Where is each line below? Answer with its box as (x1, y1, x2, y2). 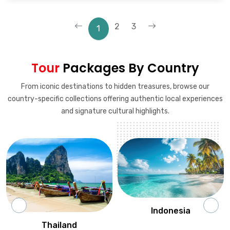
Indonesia (151, 206, 190, 216)
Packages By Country (59, 60, 199, 77)
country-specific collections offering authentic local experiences (7, 94, 223, 104)
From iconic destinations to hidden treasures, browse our (21, 82, 209, 91)
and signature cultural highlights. (61, 107, 169, 116)
